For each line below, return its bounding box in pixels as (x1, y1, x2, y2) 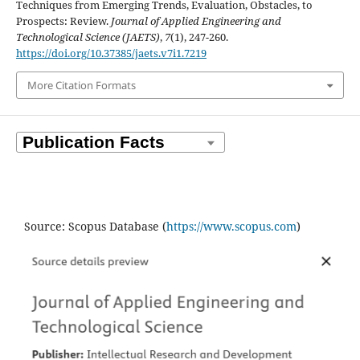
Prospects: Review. (15, 13, 111, 28)
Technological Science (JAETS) (15, 29, 160, 44)
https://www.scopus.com (166, 219, 297, 235)
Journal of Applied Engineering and (110, 13, 281, 28)
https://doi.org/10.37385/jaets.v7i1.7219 (15, 45, 207, 60)
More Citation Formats (27, 78, 136, 93)
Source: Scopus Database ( (24, 219, 166, 235)
